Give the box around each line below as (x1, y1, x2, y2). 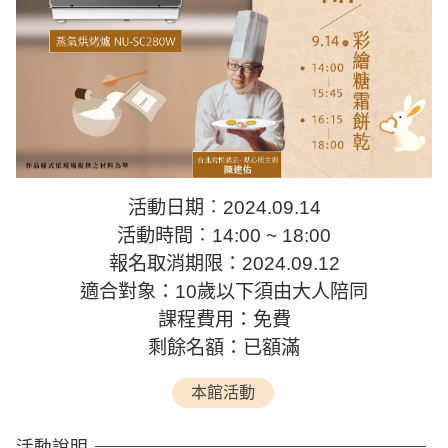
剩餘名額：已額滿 (148, 337, 300, 358)
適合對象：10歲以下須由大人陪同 (80, 281, 368, 302)
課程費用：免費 (157, 309, 291, 330)
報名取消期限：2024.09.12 (108, 253, 340, 274)
